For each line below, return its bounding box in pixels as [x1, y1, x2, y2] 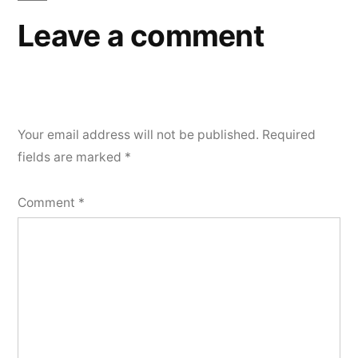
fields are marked [18, 149, 125, 165]
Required [262, 127, 316, 143]
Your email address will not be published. [18, 127, 259, 143]
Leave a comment [18, 18, 264, 54]
